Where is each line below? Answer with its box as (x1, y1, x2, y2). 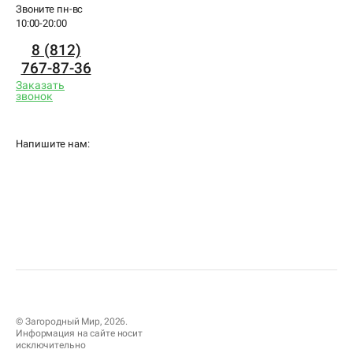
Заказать (16, 79, 65, 92)
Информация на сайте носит (16, 328, 143, 340)
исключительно (16, 340, 86, 351)
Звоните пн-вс (16, 3, 84, 16)
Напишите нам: (16, 138, 90, 150)
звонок (16, 90, 53, 103)
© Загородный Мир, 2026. (16, 316, 128, 328)
